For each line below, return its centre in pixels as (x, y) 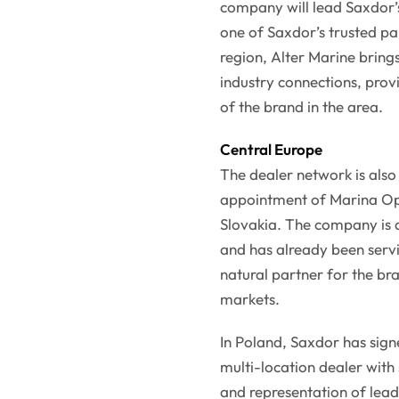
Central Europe (271, 150)
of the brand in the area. (301, 107)
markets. (250, 299)
